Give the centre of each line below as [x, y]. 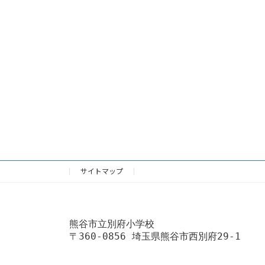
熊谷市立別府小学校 [112, 224]
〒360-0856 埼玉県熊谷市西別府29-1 [155, 237]
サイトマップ [102, 172]
